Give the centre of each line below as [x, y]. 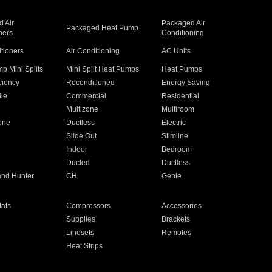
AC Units [176, 51]
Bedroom [177, 149]
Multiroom [178, 109]
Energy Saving [186, 83]
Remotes [177, 233]
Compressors [88, 206]
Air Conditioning [93, 51]
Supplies [80, 219]
